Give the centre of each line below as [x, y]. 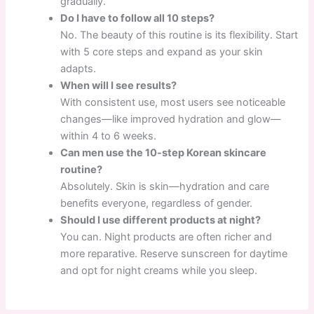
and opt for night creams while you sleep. [159, 271]
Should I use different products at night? [161, 220]
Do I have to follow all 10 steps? [138, 19]
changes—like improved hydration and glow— [171, 120]
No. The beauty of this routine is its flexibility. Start [179, 35]
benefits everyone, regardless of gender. [157, 204]
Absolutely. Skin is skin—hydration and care [165, 187]
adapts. [78, 69]
